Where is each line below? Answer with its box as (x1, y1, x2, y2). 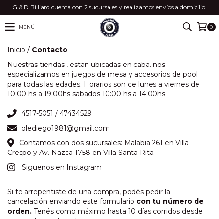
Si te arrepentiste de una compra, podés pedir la (7, 187, 170, 196)
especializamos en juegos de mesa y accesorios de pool (7, 70, 197, 79)
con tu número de (136, 197, 204, 206)
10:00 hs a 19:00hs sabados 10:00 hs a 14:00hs (7, 89, 165, 98)
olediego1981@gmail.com (21, 124, 110, 132)
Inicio (7, 45, 25, 54)
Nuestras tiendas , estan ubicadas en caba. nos (7, 60, 165, 69)
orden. (7, 207, 32, 216)
